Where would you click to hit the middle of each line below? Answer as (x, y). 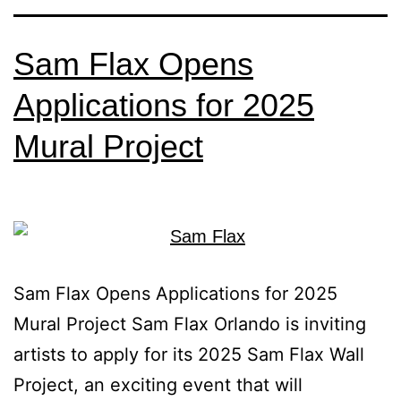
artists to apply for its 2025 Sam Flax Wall (189, 354)
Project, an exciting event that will (158, 385)
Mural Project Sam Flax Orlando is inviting (190, 324)
